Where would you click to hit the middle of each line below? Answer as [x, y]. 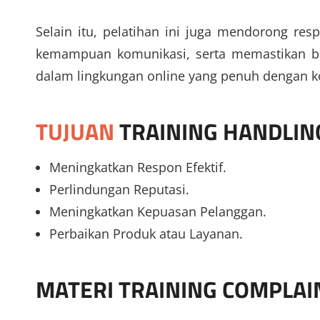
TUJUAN [75, 132]
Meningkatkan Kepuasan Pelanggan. [157, 212]
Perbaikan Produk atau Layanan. [146, 234]
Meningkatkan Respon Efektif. [137, 167]
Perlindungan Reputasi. [119, 190]
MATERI [77, 290]
